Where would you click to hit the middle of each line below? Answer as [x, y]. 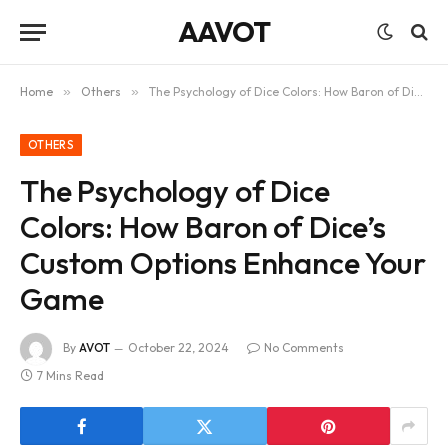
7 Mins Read [70, 375]
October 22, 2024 [178, 347]
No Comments [304, 347]
